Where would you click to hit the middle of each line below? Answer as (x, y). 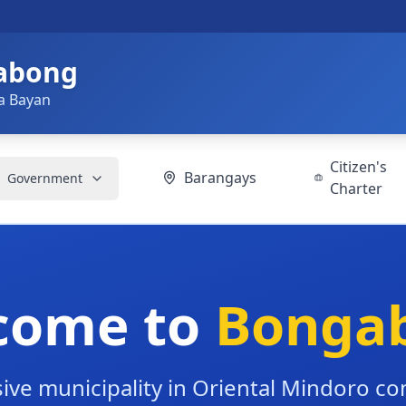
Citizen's (358, 167)
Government (45, 178)
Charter (356, 188)
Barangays (220, 178)
